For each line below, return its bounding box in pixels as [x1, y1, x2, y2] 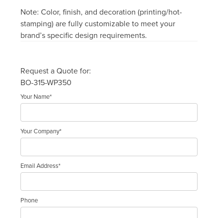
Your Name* [20, 92, 52, 101]
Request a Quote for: [20, 65, 91, 76]
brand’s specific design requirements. [20, 30, 147, 41]
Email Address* [20, 161, 61, 170]
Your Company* [20, 127, 62, 136]
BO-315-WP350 [20, 77, 72, 88]
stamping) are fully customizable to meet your [20, 18, 176, 29]
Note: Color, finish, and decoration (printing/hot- [20, 6, 182, 18]
